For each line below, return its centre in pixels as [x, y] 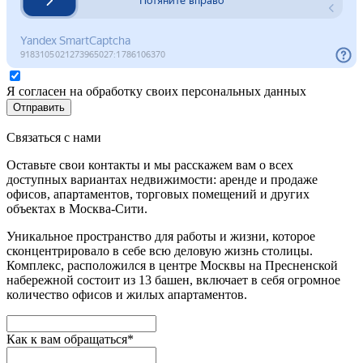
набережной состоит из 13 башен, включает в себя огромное [173, 280]
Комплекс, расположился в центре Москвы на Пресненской [172, 265]
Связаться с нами [54, 137]
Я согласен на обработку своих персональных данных [156, 91]
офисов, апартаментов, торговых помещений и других [158, 194]
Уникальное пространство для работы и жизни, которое [161, 236]
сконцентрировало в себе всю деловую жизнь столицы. [160, 250]
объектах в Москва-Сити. [77, 208]
